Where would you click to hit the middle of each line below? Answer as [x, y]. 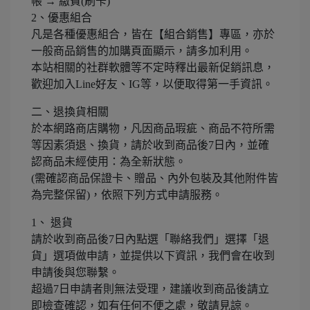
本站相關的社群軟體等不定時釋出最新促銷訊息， [153, 67]
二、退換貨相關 [70, 111]
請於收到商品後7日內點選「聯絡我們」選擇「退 [150, 239]
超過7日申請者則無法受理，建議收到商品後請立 [150, 289]
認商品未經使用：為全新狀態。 [109, 161]
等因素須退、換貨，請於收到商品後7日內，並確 [150, 145]
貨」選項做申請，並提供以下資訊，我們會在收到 [153, 255]
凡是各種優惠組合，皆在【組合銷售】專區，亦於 [153, 34]
